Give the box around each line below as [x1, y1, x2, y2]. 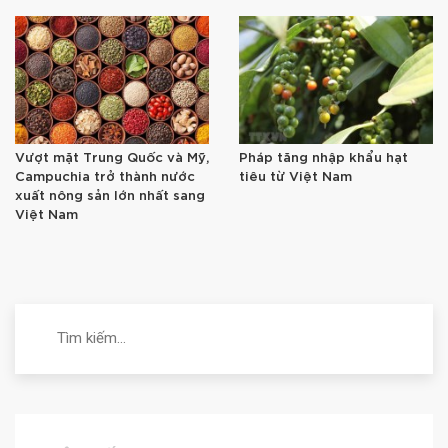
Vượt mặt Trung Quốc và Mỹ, [15, 151, 209, 165]
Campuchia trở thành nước [15, 170, 195, 184]
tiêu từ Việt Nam [239, 170, 352, 184]
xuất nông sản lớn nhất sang [15, 189, 205, 203]
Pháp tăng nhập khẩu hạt [239, 151, 408, 165]
